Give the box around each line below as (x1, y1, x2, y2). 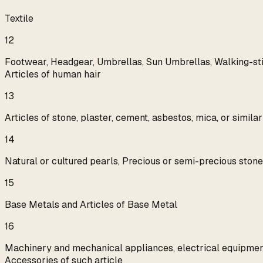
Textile (5, 12, 33, 25)
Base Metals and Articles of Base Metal (5, 198, 177, 211)
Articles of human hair (5, 68, 101, 81)
